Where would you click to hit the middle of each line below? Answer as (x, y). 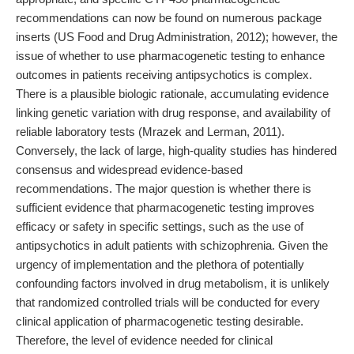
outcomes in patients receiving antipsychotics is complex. (164, 75)
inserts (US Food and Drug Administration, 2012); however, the (177, 37)
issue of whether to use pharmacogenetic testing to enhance (170, 56)
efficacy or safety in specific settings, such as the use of (160, 226)
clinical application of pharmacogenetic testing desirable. (160, 321)
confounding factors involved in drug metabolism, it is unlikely (173, 283)
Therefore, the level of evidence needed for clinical (144, 340)
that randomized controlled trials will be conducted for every (168, 302)
